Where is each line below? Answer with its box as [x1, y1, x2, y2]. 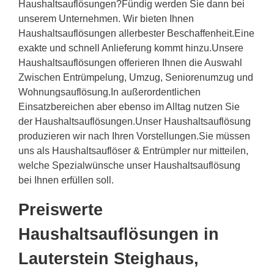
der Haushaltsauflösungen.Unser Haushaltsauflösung [18, 116, 251, 127]
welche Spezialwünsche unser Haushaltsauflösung [18, 160, 240, 171]
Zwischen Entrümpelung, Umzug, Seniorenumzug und [18, 72, 253, 83]
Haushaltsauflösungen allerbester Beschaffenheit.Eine [18, 28, 254, 39]
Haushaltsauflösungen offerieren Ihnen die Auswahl [18, 57, 242, 68]
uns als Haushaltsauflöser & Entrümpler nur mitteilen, [18, 146, 248, 157]
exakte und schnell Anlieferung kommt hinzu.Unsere [18, 43, 243, 54]
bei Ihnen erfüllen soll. [18, 175, 114, 186]
